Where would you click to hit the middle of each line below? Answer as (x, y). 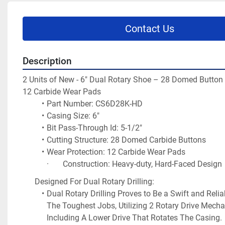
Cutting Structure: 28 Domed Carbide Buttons (126, 140)
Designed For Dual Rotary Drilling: (94, 181)
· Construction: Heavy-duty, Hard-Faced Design (134, 164)
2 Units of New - (51, 80)
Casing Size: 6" (73, 116)
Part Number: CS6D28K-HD (94, 104)
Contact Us (149, 29)
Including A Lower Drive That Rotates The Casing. (134, 217)
